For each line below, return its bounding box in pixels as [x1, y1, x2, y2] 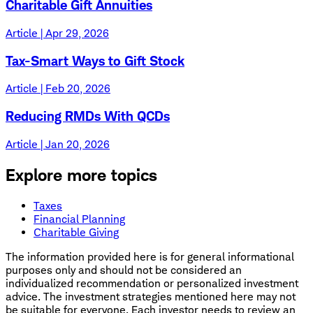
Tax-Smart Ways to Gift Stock [6, 52, 184, 69]
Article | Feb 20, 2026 [6, 82, 110, 96]
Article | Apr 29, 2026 [6, 27, 109, 41]
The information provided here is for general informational [6, 249, 294, 263]
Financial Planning [34, 212, 125, 226]
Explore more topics [6, 164, 157, 185]
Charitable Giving [34, 225, 119, 239]
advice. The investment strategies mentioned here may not [6, 289, 296, 303]
